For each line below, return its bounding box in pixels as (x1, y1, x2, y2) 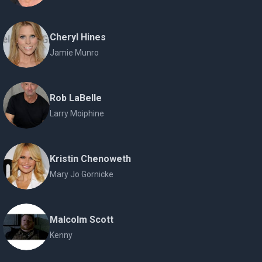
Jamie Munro (50, 48, 99, 57)
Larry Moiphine (50, 109, 105, 118)
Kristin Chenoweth (50, 153, 132, 164)
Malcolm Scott (50, 214, 114, 225)
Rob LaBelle (50, 92, 102, 104)
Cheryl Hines (50, 32, 106, 43)
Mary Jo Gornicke (50, 170, 114, 179)
